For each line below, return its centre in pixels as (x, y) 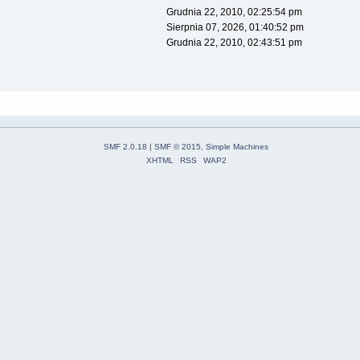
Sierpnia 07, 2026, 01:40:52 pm (235, 28)
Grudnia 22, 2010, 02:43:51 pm (234, 43)
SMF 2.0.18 (125, 147)
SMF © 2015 (178, 147)
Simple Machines (237, 147)
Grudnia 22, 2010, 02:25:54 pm (234, 12)
